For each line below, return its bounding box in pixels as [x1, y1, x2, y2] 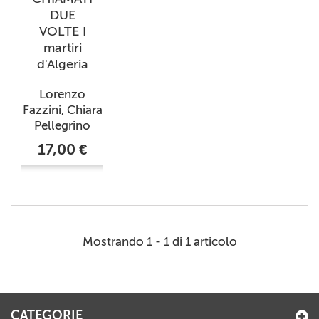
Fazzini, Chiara [22, 103, 103, 117]
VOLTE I [38, 23, 86, 40]
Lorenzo [39, 87, 85, 102]
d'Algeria [36, 56, 88, 73]
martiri [43, 40, 82, 56]
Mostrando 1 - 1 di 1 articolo [82, 234, 237, 249]
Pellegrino [34, 118, 90, 133]
